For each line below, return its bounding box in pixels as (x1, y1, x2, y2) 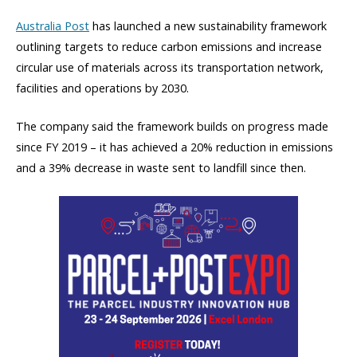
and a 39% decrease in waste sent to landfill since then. (16, 159, 306, 175)
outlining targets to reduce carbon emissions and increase (16, 38, 322, 54)
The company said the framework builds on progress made (16, 118, 328, 134)
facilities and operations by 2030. (16, 80, 189, 96)
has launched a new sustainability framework (89, 18, 327, 33)
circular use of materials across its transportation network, (16, 59, 324, 75)
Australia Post (16, 18, 89, 33)
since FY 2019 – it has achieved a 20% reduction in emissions (16, 139, 333, 155)
